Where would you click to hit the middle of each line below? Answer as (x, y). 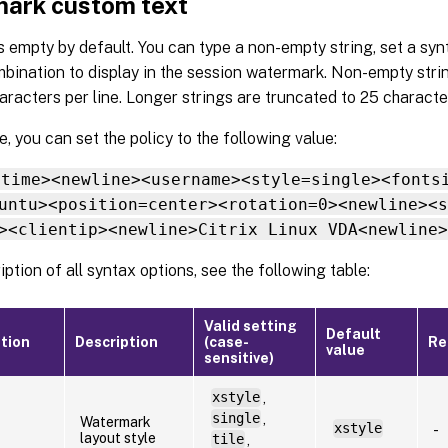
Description (116, 341)
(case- (226, 341)
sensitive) (239, 357)
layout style (118, 437)
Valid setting (250, 325)
